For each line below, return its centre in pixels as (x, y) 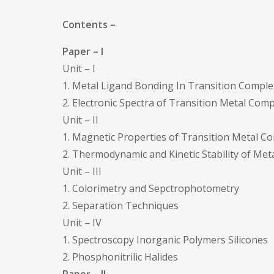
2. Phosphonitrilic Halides (120, 257)
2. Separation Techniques (120, 206)
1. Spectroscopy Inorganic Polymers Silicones (165, 240)
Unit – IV (82, 223)
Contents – (89, 24)
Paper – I (83, 51)
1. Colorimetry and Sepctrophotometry (151, 188)
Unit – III (82, 171)
